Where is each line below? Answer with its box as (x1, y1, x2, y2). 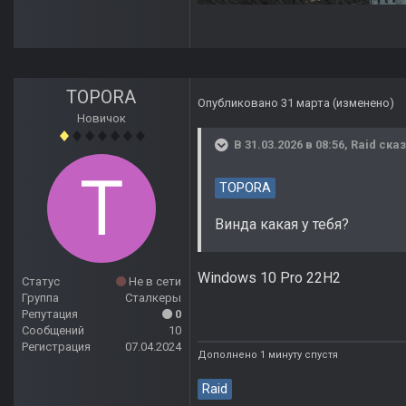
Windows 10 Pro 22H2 (198, 269, 341, 287)
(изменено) (333, 96, 394, 111)
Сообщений (22, 324, 84, 338)
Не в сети (126, 275, 181, 289)
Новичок (77, 111, 126, 126)
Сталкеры (125, 291, 181, 305)
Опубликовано (198, 96, 281, 111)
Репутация (22, 307, 78, 322)
